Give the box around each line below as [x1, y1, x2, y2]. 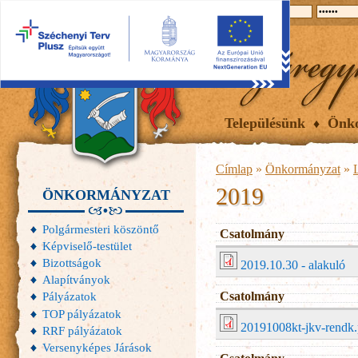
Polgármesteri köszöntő [42, 222, 159, 237]
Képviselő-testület [42, 239, 132, 253]
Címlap [216, 162, 253, 176]
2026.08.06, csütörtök [4, 7, 89, 17]
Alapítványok [42, 272, 110, 287]
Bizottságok [42, 256, 101, 270]
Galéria [189, 7, 217, 17]
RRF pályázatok [42, 323, 122, 337]
